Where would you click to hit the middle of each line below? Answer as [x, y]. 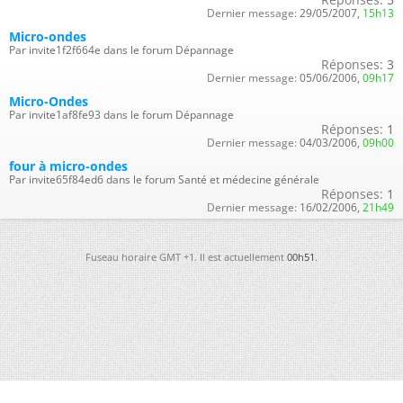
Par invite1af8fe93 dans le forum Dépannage [121, 115]
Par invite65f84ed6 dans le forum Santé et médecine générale [164, 179]
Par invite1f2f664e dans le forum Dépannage [121, 50]
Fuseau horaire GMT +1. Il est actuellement [186, 257]
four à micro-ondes [68, 166]
